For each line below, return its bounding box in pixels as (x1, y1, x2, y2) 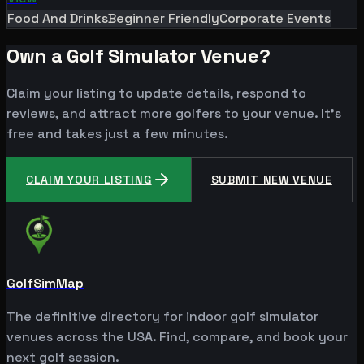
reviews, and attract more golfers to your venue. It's (6, 104, 341, 122)
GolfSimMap (6, 274, 84, 292)
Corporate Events (219, 9, 331, 27)
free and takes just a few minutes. (6, 124, 228, 142)
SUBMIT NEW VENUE (210, 171, 332, 187)
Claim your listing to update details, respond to (6, 84, 306, 102)
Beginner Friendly (108, 9, 219, 27)
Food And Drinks (7, 9, 108, 27)
